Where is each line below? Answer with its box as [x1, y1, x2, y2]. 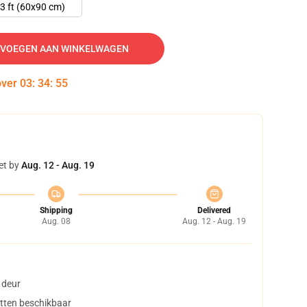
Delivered [197, 206, 231, 215]
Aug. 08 [41, 217, 71, 226]
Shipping [39, 206, 73, 215]
